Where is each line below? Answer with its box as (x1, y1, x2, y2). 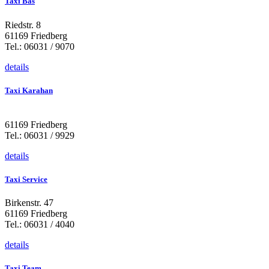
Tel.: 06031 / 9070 (5, 41, 74, 52)
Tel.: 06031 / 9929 (5, 130, 74, 141)
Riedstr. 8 (5, 19, 41, 30)
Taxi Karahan (5, 85, 53, 95)
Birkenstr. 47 (5, 198, 53, 208)
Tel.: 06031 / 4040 (5, 219, 74, 230)
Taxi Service (5, 175, 47, 184)
